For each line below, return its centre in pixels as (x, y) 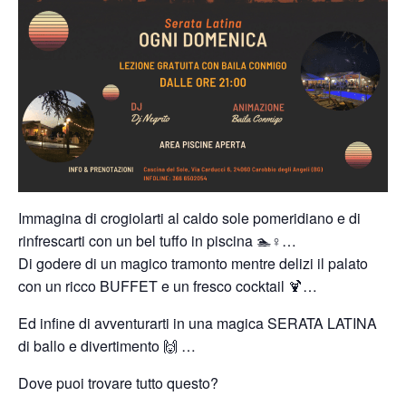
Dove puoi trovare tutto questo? (118, 383)
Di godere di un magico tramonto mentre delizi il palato (193, 263)
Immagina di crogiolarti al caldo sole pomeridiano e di (189, 218)
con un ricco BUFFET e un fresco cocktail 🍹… (168, 286)
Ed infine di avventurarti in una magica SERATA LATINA (198, 323)
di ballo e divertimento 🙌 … (107, 346)
